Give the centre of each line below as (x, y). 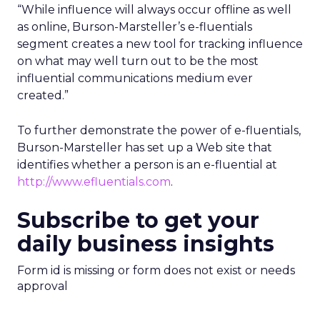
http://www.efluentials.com (94, 182)
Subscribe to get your (138, 220)
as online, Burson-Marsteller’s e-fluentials (135, 27)
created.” (43, 95)
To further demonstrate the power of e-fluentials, (159, 130)
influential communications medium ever (135, 78)
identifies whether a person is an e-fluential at (147, 165)
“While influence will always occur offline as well (154, 10)
